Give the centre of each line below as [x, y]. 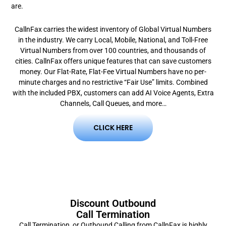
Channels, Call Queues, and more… [113, 103]
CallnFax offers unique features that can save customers [122, 61]
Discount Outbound [113, 203]
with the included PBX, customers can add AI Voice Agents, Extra [113, 93]
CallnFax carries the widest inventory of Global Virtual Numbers [113, 29]
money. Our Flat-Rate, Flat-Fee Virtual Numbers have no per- [113, 71]
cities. [24, 61]
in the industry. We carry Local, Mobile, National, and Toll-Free [113, 40]
